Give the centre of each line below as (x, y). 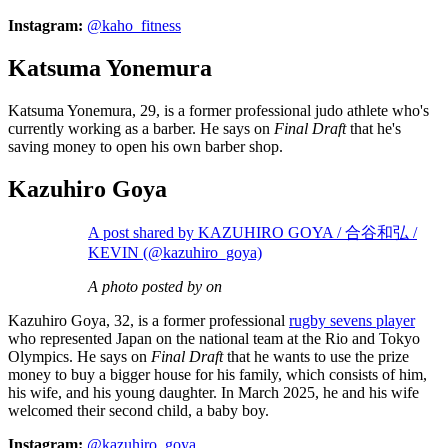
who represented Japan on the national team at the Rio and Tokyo (214, 338)
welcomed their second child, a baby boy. (138, 410)
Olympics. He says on (79, 356)
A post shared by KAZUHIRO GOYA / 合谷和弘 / (252, 232)
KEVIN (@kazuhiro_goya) (175, 252)
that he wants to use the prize (316, 356)
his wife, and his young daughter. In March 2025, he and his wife (213, 392)
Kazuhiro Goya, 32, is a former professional (148, 320)
